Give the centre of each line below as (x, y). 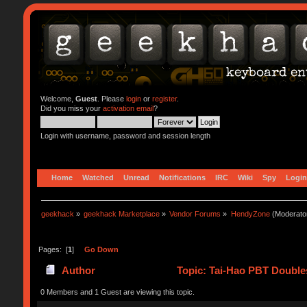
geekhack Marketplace (122, 213)
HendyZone (250, 213)
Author (79, 271)
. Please (111, 99)
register (164, 99)
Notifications (182, 177)
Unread (136, 177)
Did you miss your (71, 108)
